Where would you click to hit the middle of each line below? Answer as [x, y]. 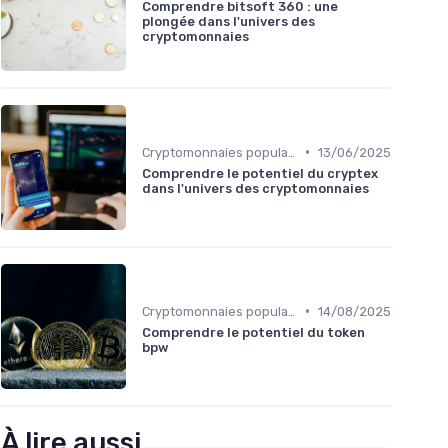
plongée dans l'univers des [228, 22]
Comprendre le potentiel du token [253, 332]
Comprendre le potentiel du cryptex [260, 173]
